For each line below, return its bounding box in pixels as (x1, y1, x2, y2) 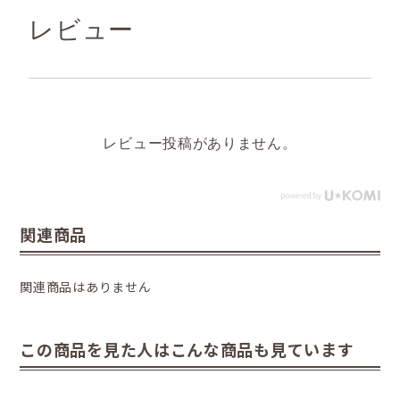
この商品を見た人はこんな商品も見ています (20, 337, 354, 361)
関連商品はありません (20, 277, 152, 296)
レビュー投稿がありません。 (103, 135, 297, 151)
